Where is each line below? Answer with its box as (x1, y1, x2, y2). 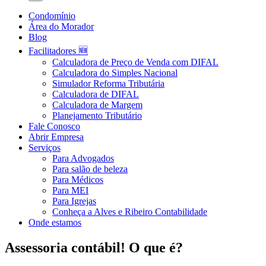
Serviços (28, 142, 61, 153)
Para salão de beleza (52, 164, 128, 174)
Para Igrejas (52, 196, 96, 206)
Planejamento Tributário (52, 110, 142, 121)
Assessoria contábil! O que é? (5, 239, 183, 255)
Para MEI (52, 185, 88, 195)
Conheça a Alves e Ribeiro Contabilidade (52, 207, 207, 217)
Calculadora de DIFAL (52, 89, 139, 99)
